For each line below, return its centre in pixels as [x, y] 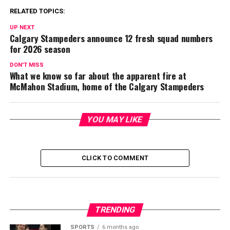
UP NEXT [22, 27]
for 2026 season [40, 49]
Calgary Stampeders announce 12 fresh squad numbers [111, 38]
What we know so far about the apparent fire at [98, 75]
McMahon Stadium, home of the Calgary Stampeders [107, 86]
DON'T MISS [26, 65]
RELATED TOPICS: [37, 11]
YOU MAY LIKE [115, 119]
